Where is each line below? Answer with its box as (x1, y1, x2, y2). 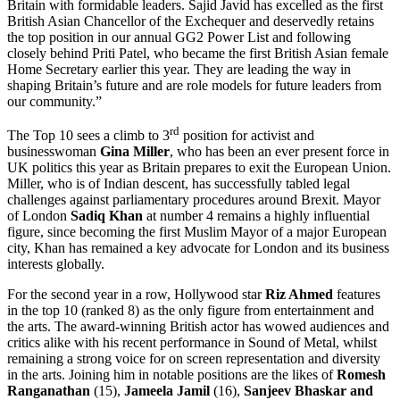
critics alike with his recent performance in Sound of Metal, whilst (7, 334, 377, 350)
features (333, 286, 380, 302)
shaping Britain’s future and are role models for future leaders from (7, 77, 381, 93)
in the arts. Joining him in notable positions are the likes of (7, 366, 337, 382)
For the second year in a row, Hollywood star (7, 286, 262, 302)
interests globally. (7, 255, 104, 271)
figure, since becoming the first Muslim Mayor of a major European (7, 223, 387, 239)
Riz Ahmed (262, 286, 333, 302)
